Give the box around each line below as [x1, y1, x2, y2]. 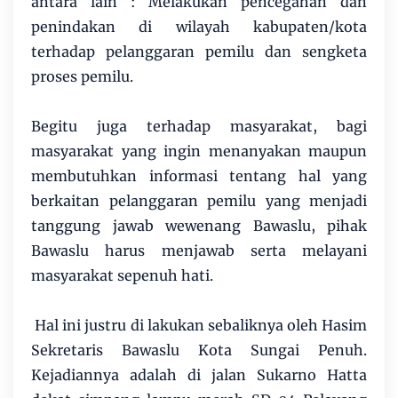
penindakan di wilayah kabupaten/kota [31, 17, 367, 36]
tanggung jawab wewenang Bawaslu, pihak [31, 216, 367, 235]
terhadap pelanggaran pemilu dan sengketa [31, 42, 367, 60]
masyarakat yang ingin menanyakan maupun [31, 141, 367, 160]
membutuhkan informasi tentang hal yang [31, 166, 367, 185]
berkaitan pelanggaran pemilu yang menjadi [31, 191, 367, 210]
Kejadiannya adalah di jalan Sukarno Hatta [31, 365, 367, 384]
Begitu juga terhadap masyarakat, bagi [31, 116, 367, 135]
